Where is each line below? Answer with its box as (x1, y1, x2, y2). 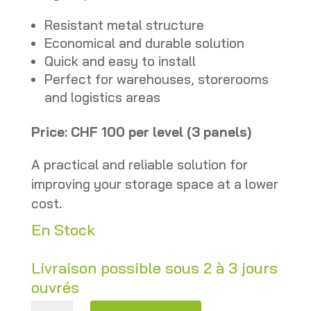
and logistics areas (44, 88, 160, 106)
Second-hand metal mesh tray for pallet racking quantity (30, 290, 83, 308)
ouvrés (31, 277, 79, 297)
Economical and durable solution (44, 34, 244, 51)
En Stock (31, 219, 95, 239)
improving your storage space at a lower (31, 175, 278, 192)
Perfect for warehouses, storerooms (44, 70, 269, 87)
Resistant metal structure (44, 16, 204, 33)
